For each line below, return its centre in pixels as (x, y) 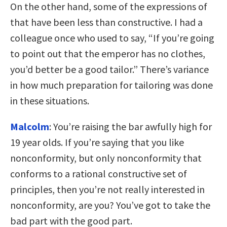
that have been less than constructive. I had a (106, 22)
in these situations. (50, 100)
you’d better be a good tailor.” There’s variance (109, 69)
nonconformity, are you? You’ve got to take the (110, 205)
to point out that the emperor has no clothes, (108, 53)
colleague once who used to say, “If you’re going (112, 37)
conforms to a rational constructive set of (99, 173)
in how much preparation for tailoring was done (111, 85)
